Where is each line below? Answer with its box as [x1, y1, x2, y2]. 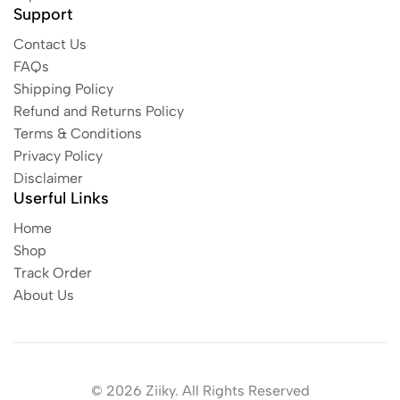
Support [13, 4, 72, 24]
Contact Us [13, 36, 87, 53]
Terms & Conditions [13, 125, 142, 142]
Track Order [13, 264, 92, 281]
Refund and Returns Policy [13, 103, 184, 120]
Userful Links [13, 188, 109, 208]
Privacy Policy [13, 147, 103, 164]
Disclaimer [13, 170, 83, 187]
